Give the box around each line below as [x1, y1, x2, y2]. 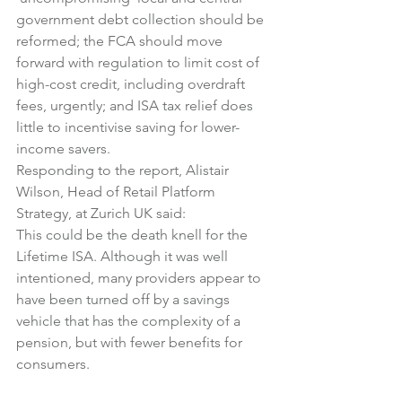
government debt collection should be [16, 11, 267, 28]
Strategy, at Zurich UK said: [16, 205, 186, 222]
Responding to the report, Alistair [16, 162, 232, 179]
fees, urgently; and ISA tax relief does [16, 97, 257, 114]
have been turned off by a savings [16, 291, 233, 308]
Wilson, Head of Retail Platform [16, 183, 219, 200]
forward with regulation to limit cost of [16, 54, 263, 71]
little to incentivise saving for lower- [16, 118, 240, 135]
